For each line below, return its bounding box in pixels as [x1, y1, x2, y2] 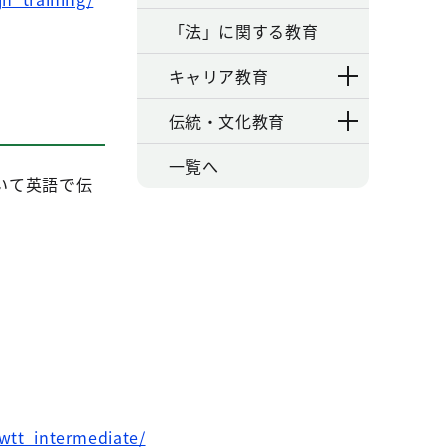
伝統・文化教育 [168, 109, 285, 133]
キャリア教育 [168, 64, 269, 88]
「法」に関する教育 [168, 19, 319, 43]
